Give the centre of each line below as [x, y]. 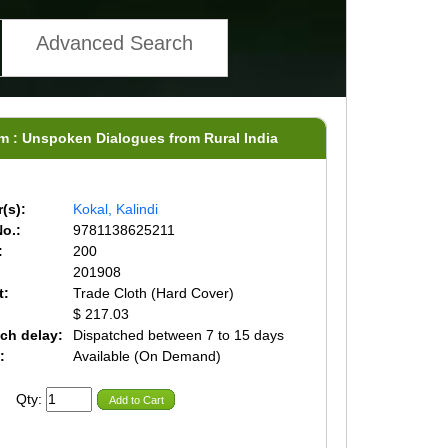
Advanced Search [114, 42]
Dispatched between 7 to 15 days [178, 334]
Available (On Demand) [146, 355]
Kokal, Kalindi [115, 208]
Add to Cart [136, 399]
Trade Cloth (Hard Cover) [153, 292]
